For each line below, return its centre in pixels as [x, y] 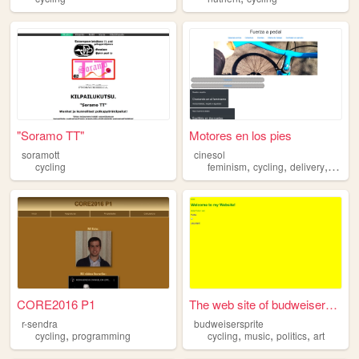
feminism [228, 167]
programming [101, 336]
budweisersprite [228, 323]
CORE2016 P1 [56, 304]
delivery [308, 167]
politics [292, 336]
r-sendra [39, 323]
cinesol [209, 154]
